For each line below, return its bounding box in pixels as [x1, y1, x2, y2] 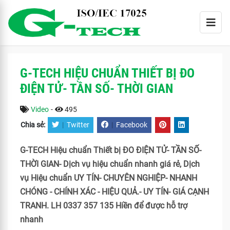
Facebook [116, 121, 147, 129]
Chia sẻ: [21, 121, 47, 129]
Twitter [67, 121, 89, 129]
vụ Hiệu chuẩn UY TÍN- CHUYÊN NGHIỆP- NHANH [20, 173, 197, 183]
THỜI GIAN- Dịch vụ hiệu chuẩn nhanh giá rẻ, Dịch [20, 159, 200, 169]
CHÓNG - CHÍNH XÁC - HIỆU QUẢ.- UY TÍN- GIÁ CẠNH [20, 187, 209, 197]
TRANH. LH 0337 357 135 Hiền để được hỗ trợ [20, 201, 187, 210]
